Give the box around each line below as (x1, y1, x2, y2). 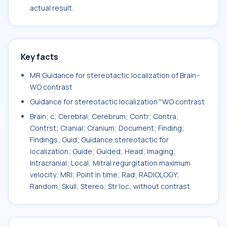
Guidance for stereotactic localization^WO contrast (30, 97, 205, 106)
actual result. (30, 3, 73, 13)
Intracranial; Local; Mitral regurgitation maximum (30, 158, 191, 168)
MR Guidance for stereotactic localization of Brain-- (30, 70, 200, 80)
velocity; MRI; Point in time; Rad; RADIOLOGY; (30, 170, 179, 179)
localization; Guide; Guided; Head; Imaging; (30, 146, 176, 156)
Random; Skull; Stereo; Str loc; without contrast (30, 181, 190, 191)
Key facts (21, 51, 58, 62)
